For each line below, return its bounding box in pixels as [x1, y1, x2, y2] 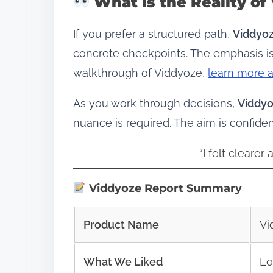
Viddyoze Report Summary [85, 181, 242, 195]
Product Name [83, 218, 159, 231]
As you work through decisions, [73, 96, 238, 110]
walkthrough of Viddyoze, [73, 66, 208, 79]
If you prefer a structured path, [73, 27, 233, 40]
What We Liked [83, 255, 163, 268]
